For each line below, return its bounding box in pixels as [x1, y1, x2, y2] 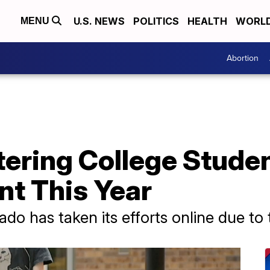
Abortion [227, 52, 259, 64]
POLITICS [133, 15, 179, 27]
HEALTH [187, 15, 227, 27]
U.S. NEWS [74, 15, 125, 27]
